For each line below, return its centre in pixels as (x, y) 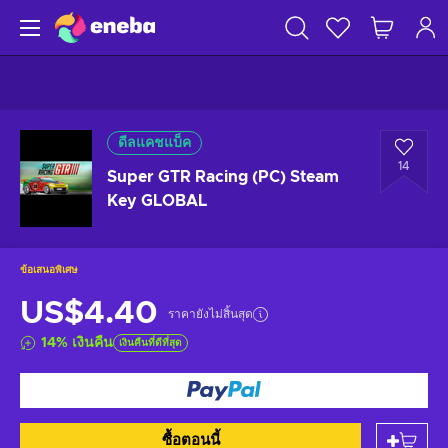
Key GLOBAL (157, 201)
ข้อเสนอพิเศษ (49, 270)
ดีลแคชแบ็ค (154, 143)
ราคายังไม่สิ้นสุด (210, 314)
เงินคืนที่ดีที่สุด (150, 343)
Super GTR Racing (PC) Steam (223, 177)
